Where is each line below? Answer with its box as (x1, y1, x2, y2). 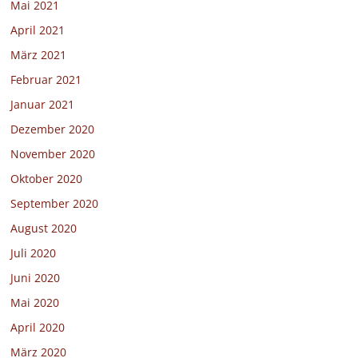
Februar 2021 (10, 72, 82, 88)
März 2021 (10, 47, 67, 63)
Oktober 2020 (10, 171, 83, 187)
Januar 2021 (10, 97, 75, 113)
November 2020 (10, 146, 96, 162)
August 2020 (10, 221, 78, 237)
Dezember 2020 (10, 121, 95, 137)
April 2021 (10, 22, 66, 38)
